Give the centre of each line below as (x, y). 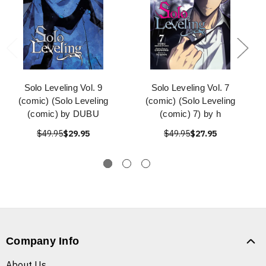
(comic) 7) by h (190, 114)
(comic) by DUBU (63, 114)
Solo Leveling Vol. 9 (63, 88)
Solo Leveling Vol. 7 (190, 88)
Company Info (42, 241)
